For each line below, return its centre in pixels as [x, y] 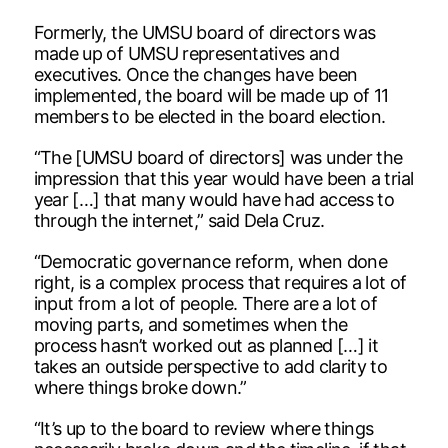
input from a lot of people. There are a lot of [205, 303]
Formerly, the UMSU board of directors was [204, 32]
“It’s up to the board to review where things [203, 428]
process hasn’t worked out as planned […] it [206, 345]
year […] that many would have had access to [214, 199]
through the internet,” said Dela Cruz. [179, 220]
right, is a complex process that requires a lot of [220, 282]
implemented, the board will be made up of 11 [211, 95]
